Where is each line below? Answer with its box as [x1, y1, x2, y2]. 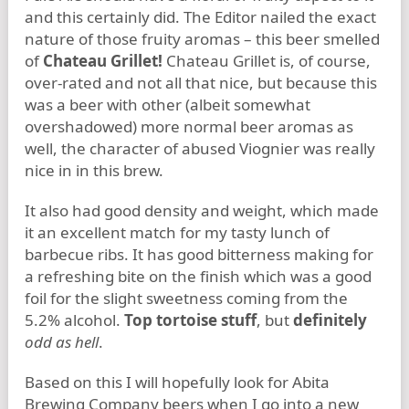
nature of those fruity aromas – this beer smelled [25, 28, 380, 49]
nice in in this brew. [25, 160, 163, 181]
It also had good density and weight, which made [25, 200, 379, 221]
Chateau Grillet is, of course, [166, 50, 371, 71]
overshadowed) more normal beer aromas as [25, 116, 353, 137]
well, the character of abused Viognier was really [25, 138, 375, 159]
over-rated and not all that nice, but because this [25, 72, 377, 93]
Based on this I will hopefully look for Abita [25, 372, 330, 393]
